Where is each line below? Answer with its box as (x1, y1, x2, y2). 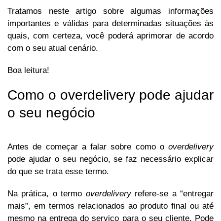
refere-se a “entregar (135, 189, 214, 199)
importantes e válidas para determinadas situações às (7, 19, 214, 29)
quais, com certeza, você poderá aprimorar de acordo (7, 31, 214, 41)
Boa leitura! (7, 66, 49, 75)
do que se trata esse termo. (7, 167, 109, 177)
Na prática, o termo (7, 189, 86, 199)
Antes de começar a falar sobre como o (7, 142, 168, 152)
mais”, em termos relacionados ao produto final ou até (7, 201, 214, 211)
